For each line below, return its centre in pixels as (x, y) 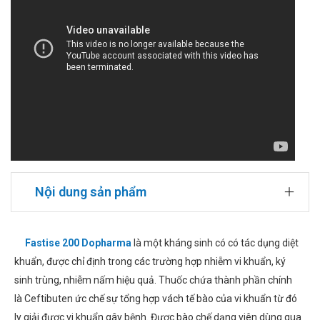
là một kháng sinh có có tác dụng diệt (215, 243)
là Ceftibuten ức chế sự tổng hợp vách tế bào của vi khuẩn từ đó (156, 299)
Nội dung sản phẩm (91, 192)
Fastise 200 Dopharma (78, 243)
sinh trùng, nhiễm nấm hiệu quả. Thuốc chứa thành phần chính (153, 280)
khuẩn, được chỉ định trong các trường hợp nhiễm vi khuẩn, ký (150, 262)
